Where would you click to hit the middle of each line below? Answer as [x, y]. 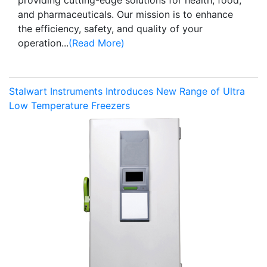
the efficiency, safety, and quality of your [110, 28]
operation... [43, 43]
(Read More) [97, 43]
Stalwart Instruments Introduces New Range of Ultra [127, 91]
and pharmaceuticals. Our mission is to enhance [125, 14]
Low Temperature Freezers [69, 105]
